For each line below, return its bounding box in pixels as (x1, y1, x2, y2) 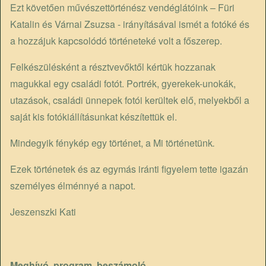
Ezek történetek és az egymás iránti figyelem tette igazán (10, 161, 248, 176)
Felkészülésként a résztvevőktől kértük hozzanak (10, 59, 216, 74)
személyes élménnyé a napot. (10, 178, 135, 192)
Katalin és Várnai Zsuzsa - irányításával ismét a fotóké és (10, 17, 249, 31)
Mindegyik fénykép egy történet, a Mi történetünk (10, 135, 213, 150)
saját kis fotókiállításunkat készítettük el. (10, 109, 179, 123)
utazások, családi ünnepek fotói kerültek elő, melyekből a (10, 93, 249, 107)
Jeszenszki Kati (10, 204, 76, 218)
